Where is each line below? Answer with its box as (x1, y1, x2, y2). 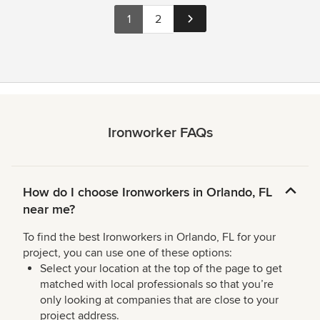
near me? (23, 201, 75, 217)
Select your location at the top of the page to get (40, 261, 282, 276)
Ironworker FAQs (107, 124, 213, 141)
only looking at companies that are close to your (40, 293, 279, 307)
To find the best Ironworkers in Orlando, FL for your (23, 230, 276, 244)
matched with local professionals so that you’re (40, 277, 274, 291)
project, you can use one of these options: (23, 246, 232, 260)
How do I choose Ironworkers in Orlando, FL (23, 184, 272, 200)
